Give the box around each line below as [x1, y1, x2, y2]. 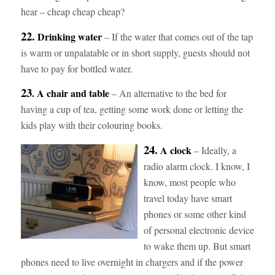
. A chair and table [31, 86, 109, 101]
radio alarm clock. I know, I [143, 159, 250, 172]
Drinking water [34, 29, 102, 44]
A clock [157, 142, 192, 157]
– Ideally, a [191, 143, 236, 157]
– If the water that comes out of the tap [101, 29, 253, 43]
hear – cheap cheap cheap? [20, 4, 125, 18]
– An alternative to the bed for [109, 87, 227, 100]
